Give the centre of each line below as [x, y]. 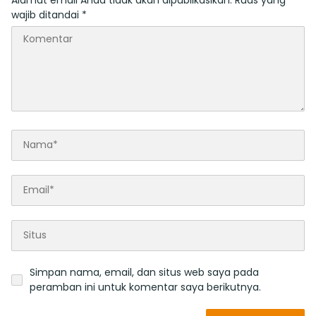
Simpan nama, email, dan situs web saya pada [144, 272]
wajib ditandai [47, 14]
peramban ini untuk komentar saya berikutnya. [145, 287]
